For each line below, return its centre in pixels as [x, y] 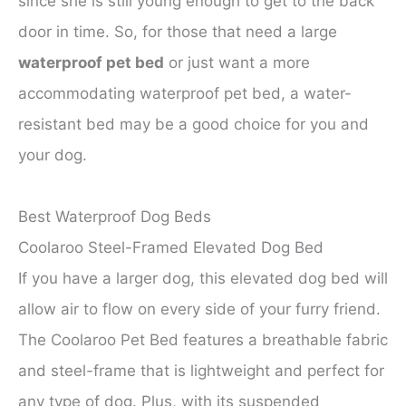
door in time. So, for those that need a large [178, 32]
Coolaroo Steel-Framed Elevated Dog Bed [171, 248]
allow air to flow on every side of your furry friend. [199, 309]
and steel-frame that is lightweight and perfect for [201, 371]
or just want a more [237, 63]
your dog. [53, 155]
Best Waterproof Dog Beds [115, 217]
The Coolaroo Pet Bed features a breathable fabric [203, 340]
